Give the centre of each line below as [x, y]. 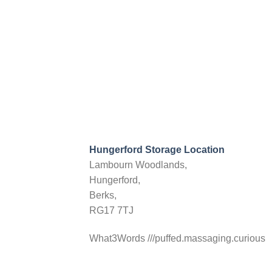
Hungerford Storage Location [157, 150]
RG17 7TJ [111, 211]
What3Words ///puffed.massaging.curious [177, 239]
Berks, [103, 195]
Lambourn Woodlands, [138, 165]
